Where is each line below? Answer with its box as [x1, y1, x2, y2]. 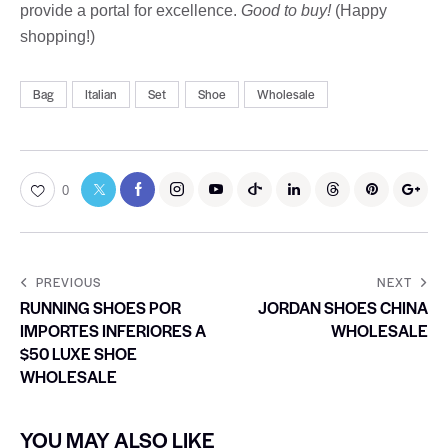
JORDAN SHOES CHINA [258, 295, 428, 319]
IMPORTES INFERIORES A [20, 318, 206, 342]
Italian [85, 85, 118, 104]
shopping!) [20, 27, 95, 45]
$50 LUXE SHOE [20, 341, 137, 365]
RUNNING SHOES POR [20, 295, 181, 319]
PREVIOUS [36, 272, 101, 291]
